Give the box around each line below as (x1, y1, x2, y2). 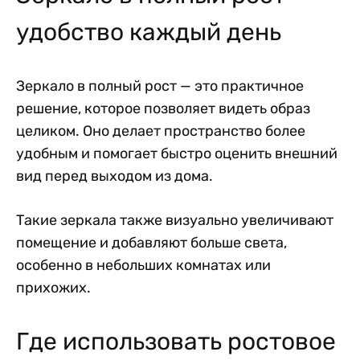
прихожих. (16, 279, 91, 297)
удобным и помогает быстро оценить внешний (16, 145, 337, 163)
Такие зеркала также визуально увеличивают (16, 211, 333, 230)
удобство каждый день (16, 18, 281, 47)
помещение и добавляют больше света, (16, 234, 287, 252)
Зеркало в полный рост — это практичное (16, 77, 304, 96)
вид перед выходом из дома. (16, 167, 213, 186)
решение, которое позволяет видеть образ (16, 100, 310, 118)
